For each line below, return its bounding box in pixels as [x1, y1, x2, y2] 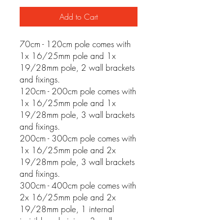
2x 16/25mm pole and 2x [20, 191, 116, 203]
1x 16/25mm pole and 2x [20, 144, 116, 156]
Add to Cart [59, 11, 98, 22]
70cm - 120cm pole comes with [20, 38, 131, 50]
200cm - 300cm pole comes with [20, 132, 136, 144]
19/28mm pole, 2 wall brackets [20, 61, 135, 73]
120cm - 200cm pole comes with [20, 85, 136, 97]
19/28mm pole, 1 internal [20, 203, 114, 215]
